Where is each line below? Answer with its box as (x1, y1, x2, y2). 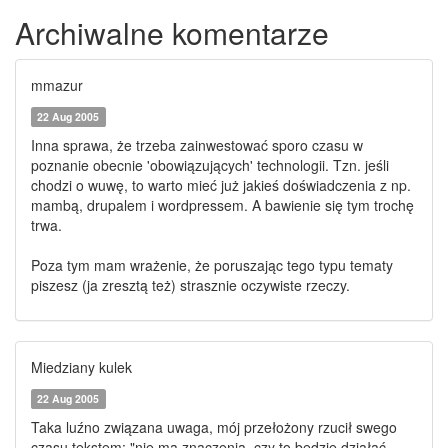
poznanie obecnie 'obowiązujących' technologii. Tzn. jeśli (31, 155, 389, 175)
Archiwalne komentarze (15, 11, 329, 54)
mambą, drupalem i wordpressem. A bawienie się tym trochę (31, 195, 414, 215)
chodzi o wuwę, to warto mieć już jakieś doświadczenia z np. (31, 175, 411, 195)
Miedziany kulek (31, 357, 132, 377)
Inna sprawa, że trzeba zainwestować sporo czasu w (31, 135, 363, 155)
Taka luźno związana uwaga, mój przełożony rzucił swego (31, 417, 397, 437)
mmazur (31, 75, 83, 95)
